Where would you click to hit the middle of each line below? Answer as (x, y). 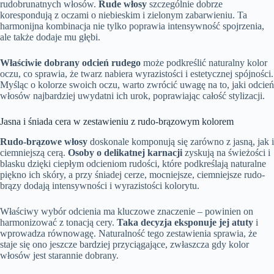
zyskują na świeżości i (226, 153)
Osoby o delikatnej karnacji (125, 153)
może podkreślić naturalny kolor (204, 63)
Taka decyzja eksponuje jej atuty (185, 222)
